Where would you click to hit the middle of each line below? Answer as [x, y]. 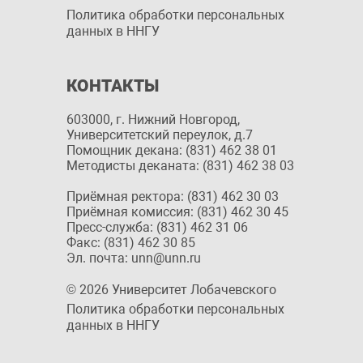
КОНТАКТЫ [113, 86]
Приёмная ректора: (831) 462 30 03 [173, 196]
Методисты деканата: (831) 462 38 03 [180, 166]
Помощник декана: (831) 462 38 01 [172, 150]
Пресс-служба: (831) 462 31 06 [157, 227]
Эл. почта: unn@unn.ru [134, 258]
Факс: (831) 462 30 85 [131, 243]
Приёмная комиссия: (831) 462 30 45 [177, 212]
